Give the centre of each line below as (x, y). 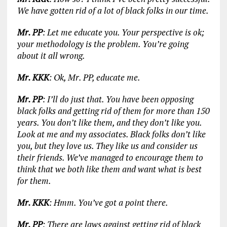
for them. (34, 180)
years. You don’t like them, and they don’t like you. (109, 122)
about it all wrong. (51, 55)
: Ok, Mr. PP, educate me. (94, 77)
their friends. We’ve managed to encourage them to (110, 157)
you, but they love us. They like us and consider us (107, 145)
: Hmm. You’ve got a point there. (108, 202)
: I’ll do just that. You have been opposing (118, 99)
